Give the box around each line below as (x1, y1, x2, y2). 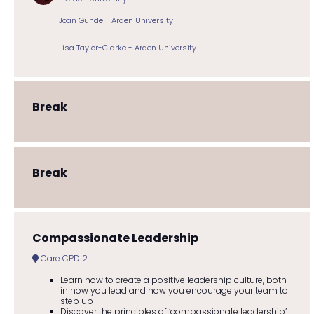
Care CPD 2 (38, 252, 88, 264)
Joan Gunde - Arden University (59, 15, 173, 27)
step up (60, 294, 93, 307)
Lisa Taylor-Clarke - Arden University (59, 41, 196, 53)
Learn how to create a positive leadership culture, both (60, 273, 287, 286)
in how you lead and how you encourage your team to (60, 284, 288, 296)
